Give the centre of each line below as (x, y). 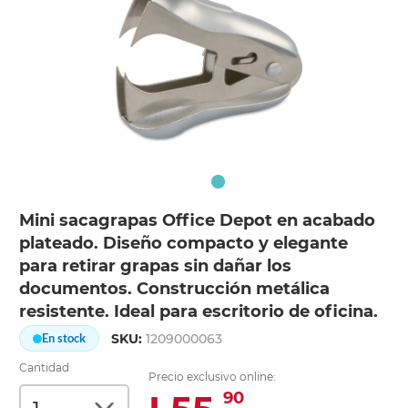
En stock (64, 338)
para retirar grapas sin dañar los (156, 266)
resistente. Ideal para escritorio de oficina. (199, 312)
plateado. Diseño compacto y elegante (184, 244)
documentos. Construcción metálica (175, 289)
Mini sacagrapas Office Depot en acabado (198, 221)
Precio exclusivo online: (213, 377)
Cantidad (45, 368)
